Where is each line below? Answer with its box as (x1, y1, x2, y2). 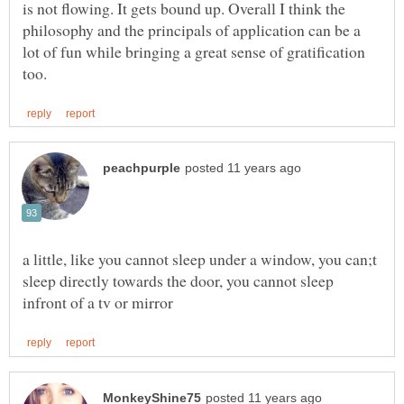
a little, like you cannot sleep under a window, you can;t (23, 248, 377, 271)
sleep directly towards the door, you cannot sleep (23, 270, 334, 292)
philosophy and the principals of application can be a (23, 19, 361, 41)
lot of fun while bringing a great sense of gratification (23, 41, 365, 63)
